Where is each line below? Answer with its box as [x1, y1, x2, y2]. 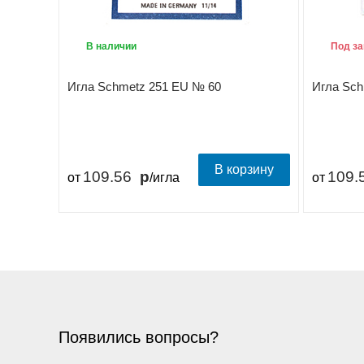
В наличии [84, 41, 136, 52]
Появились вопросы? [58, 328, 219, 346]
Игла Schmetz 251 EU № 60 [67, 80, 221, 93]
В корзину [214, 162, 275, 176]
